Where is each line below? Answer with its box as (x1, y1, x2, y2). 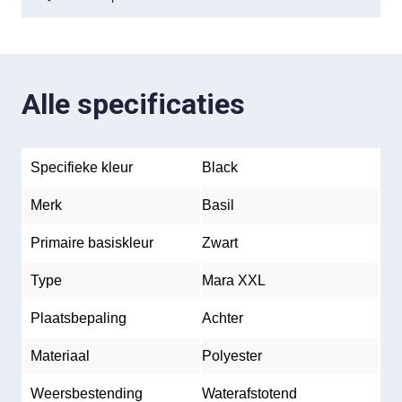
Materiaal (31, 348, 90, 363)
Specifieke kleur (31, 160, 133, 175)
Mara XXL (202, 273, 266, 288)
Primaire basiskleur (31, 235, 153, 250)
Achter (202, 310, 243, 326)
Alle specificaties (22, 87, 245, 121)
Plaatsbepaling (31, 310, 127, 326)
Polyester (202, 348, 262, 363)
